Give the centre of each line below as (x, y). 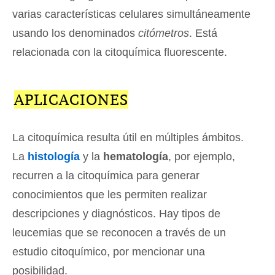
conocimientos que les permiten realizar (110, 195)
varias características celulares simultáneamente (131, 14)
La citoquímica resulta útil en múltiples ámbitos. (128, 138)
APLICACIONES (71, 100)
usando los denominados (75, 33)
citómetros (164, 33)
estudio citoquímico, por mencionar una (109, 252)
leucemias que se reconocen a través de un (119, 233)
